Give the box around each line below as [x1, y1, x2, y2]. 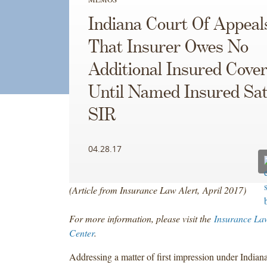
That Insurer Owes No [88, 38, 249, 57]
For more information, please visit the [69, 212, 214, 225]
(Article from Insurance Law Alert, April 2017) [69, 183, 246, 196]
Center [69, 226, 94, 239]
